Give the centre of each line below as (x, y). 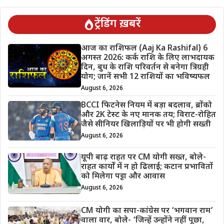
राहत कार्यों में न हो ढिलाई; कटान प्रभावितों (147, 167)
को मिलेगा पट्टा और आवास (123, 176)
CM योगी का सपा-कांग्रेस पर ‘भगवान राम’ (147, 211)
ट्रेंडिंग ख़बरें (117, 24)
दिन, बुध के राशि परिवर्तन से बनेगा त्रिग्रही (145, 67)
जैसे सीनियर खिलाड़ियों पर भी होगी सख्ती (146, 124)
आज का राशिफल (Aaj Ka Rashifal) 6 (144, 48)
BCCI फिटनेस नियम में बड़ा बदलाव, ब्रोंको (146, 105)
